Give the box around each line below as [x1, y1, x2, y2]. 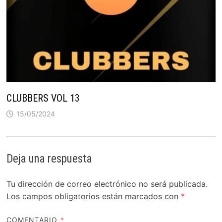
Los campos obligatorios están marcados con [6, 191, 181, 201]
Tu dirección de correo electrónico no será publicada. [6, 178, 208, 189]
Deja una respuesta [6, 152, 92, 166]
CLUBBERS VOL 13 [6, 92, 80, 104]
